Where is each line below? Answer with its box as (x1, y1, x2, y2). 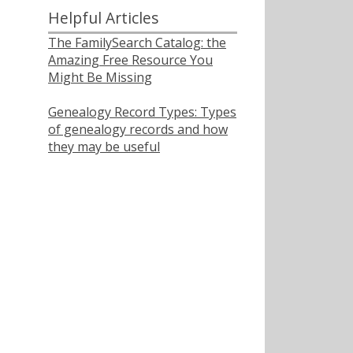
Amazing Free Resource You (48, 50, 213, 69)
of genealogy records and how (48, 120, 228, 138)
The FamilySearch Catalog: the (48, 33, 226, 51)
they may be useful (48, 137, 160, 155)
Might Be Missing (48, 68, 152, 86)
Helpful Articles (48, 6, 158, 28)
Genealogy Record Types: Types (48, 102, 236, 121)
